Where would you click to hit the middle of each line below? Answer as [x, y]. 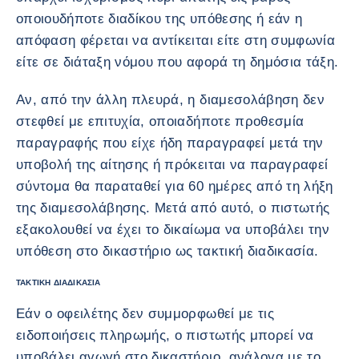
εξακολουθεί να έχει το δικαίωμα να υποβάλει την [173, 229]
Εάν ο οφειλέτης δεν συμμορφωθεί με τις [145, 313]
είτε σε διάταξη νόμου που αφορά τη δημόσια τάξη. [177, 62]
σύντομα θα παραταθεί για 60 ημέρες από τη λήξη [175, 186]
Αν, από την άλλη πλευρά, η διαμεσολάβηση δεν [170, 99]
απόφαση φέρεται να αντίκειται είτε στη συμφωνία [175, 40]
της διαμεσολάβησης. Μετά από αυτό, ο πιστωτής [173, 208]
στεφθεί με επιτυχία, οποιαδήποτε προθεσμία [160, 121]
